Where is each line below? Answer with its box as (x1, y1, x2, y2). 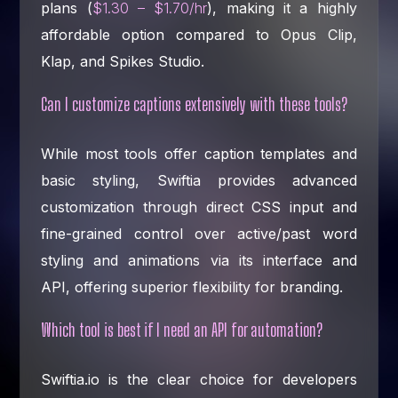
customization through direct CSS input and (41, 197, 357, 216)
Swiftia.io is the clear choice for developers (41, 370, 357, 388)
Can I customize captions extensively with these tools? (41, 92, 348, 115)
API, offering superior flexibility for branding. (41, 277, 344, 296)
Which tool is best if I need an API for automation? (41, 318, 323, 340)
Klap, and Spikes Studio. (41, 52, 205, 70)
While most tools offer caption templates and (41, 144, 357, 163)
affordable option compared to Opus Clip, (41, 25, 357, 44)
